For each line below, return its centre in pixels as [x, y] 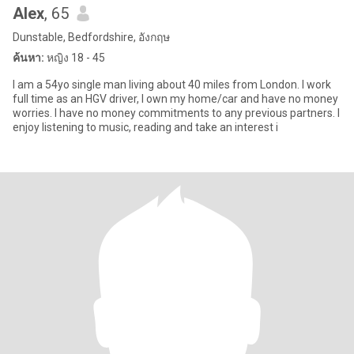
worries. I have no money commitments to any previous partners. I [176, 113]
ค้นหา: [28, 58]
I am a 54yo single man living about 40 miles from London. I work [172, 85]
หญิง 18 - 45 [75, 58]
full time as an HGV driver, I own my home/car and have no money [175, 99]
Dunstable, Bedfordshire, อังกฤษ [91, 37]
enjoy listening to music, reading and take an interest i [145, 127]
